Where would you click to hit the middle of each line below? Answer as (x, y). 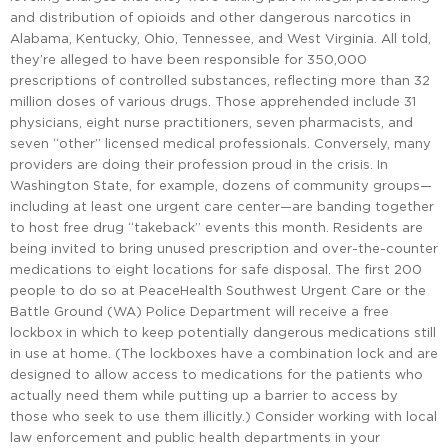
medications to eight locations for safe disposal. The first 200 (216, 269)
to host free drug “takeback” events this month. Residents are (216, 227)
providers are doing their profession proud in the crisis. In (199, 164)
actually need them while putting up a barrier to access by (204, 395)
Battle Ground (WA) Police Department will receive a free (199, 311)
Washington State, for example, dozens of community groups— (221, 185)
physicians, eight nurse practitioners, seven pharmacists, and (211, 122)
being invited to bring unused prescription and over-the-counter (224, 248)
